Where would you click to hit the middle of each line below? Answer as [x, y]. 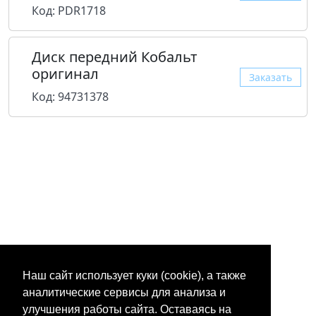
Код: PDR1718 [69, 11]
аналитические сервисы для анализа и [124, 293]
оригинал [65, 74]
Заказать [271, 77]
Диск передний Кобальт [115, 57]
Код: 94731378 [70, 97]
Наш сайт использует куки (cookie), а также [134, 276]
